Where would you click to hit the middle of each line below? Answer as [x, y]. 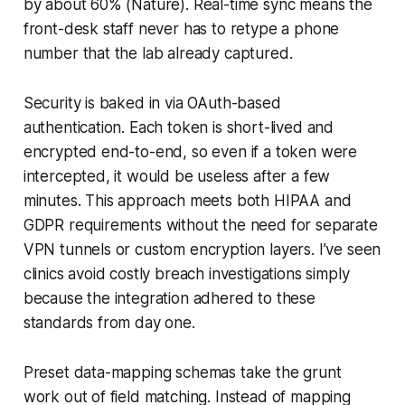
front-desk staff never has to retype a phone [181, 28]
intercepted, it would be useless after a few [177, 176]
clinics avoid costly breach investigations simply [186, 273]
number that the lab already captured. [158, 53]
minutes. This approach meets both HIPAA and [187, 200]
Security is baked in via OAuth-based [152, 103]
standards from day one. [109, 322]
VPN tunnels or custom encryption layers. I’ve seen [202, 249]
